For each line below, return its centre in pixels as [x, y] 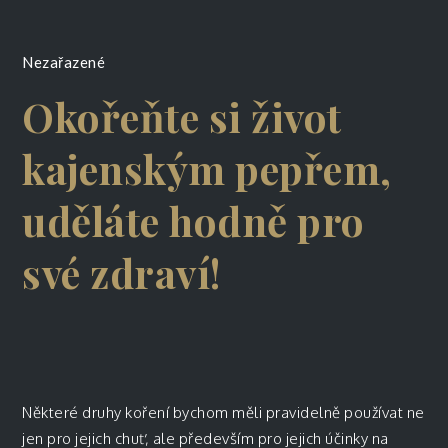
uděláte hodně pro [193, 220]
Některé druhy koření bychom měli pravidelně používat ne [223, 412]
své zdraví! [122, 272]
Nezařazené [64, 62]
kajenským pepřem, [207, 168]
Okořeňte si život [182, 116]
